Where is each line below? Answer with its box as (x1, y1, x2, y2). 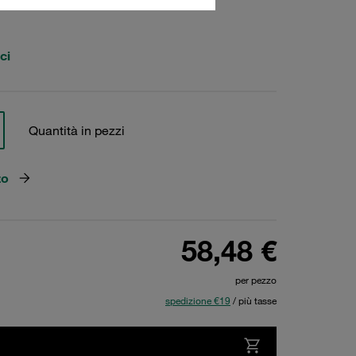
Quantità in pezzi (28, 122, 125, 138)
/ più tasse (230, 294, 277, 307)
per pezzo (235, 273, 277, 286)
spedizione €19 (165, 294, 230, 307)
